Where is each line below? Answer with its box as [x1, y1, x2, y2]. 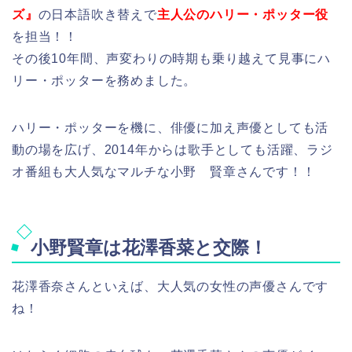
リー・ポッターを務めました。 [12, 74, 197, 88]
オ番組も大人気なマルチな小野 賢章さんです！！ [12, 165, 316, 179]
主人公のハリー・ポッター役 [156, 8, 329, 22]
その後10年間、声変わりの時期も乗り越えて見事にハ [12, 52, 331, 66]
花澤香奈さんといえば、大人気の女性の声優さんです [12, 279, 329, 293]
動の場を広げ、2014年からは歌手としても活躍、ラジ [12, 143, 333, 157]
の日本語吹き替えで [38, 8, 157, 22]
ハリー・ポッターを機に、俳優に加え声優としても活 [12, 121, 329, 135]
